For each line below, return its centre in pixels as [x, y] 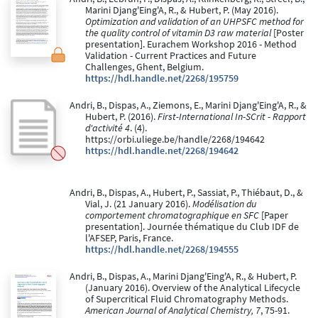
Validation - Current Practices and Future [171, 56]
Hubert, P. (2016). [121, 117]
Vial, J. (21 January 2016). [139, 204]
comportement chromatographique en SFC [172, 216]
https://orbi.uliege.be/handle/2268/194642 [175, 140]
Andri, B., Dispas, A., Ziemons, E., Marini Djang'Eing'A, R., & [188, 106]
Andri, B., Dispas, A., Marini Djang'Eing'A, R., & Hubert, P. [183, 277]
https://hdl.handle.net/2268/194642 [162, 151]
